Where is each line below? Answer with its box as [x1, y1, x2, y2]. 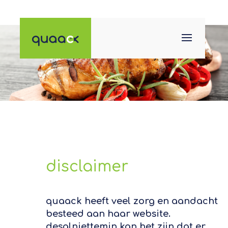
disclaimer [45, 158, 128, 176]
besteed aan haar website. [45, 209, 170, 219]
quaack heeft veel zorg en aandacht [45, 196, 218, 207]
